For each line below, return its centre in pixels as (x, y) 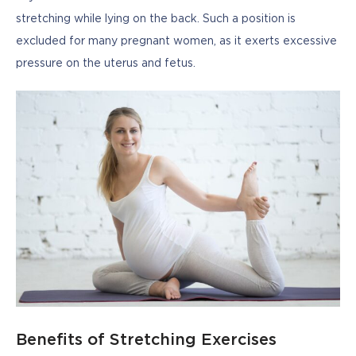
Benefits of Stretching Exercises (146, 340)
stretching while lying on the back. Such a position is (156, 19)
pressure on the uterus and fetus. (106, 63)
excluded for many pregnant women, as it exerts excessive (176, 41)
